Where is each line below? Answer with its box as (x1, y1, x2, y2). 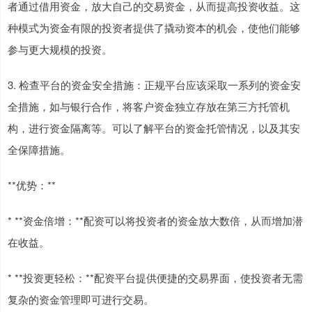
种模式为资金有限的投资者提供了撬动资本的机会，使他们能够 (8, 19, 300, 35)
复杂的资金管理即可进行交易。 (8, 291, 154, 306)
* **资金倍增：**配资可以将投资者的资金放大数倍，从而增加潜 (8, 212, 303, 228)
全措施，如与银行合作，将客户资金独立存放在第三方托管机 (8, 98, 290, 114)
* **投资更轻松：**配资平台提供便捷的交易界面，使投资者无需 (8, 270, 303, 285)
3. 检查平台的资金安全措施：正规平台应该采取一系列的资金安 (8, 77, 301, 92)
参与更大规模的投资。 (8, 41, 112, 56)
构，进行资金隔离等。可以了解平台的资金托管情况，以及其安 (8, 120, 300, 135)
